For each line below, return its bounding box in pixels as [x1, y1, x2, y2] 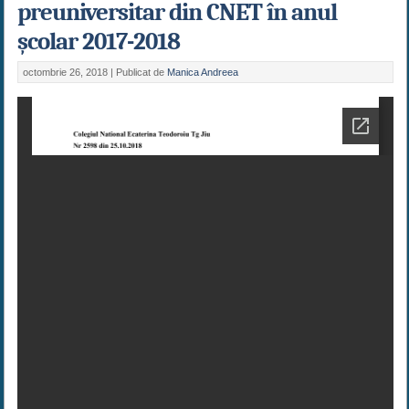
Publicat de [115, 67, 167, 79]
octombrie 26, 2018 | [22, 67, 116, 79]
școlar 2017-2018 [16, 27, 180, 57]
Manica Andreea [166, 67, 238, 79]
